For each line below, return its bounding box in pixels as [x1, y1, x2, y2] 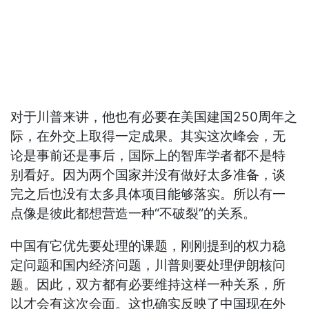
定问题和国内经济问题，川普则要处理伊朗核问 [10, 257, 286, 274]
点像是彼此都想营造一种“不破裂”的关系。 [10, 206, 257, 222]
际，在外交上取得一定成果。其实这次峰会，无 [10, 128, 286, 145]
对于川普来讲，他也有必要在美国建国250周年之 [10, 109, 298, 126]
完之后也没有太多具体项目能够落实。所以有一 [10, 186, 286, 203]
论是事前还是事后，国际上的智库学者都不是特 [10, 148, 286, 164]
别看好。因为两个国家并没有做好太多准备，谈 [10, 167, 286, 183]
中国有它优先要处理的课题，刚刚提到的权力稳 [10, 238, 286, 255]
